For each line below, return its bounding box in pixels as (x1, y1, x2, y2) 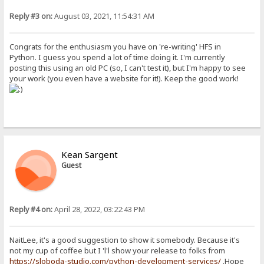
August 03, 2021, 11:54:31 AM (52, 11, 155, 22)
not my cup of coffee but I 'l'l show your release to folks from (9, 245, 226, 256)
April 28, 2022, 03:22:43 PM (52, 204, 146, 215)
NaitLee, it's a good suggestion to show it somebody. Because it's (9, 234, 240, 245)
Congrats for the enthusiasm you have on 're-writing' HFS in (9, 41, 222, 52)
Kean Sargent (61, 148, 118, 161)
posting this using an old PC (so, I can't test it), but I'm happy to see (9, 62, 246, 73)
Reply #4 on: (9, 204, 53, 215)
